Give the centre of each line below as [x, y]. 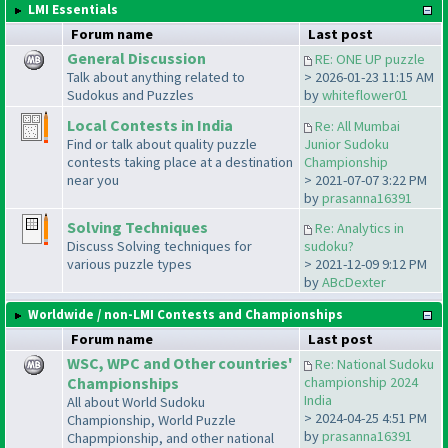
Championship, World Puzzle [151, 420]
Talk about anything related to [156, 77]
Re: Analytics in [359, 228]
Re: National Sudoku [374, 364]
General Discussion [136, 58]
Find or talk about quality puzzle [162, 144]
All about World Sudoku [136, 402]
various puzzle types [129, 264]
